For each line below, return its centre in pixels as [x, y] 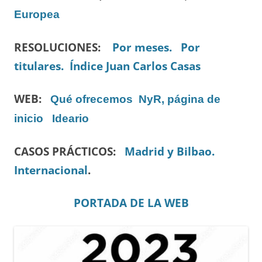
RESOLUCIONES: [63, 47]
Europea [37, 14]
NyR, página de [180, 99]
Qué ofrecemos [92, 99]
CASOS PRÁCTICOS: [69, 151]
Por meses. [142, 47]
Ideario [70, 118]
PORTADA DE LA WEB [131, 202]
